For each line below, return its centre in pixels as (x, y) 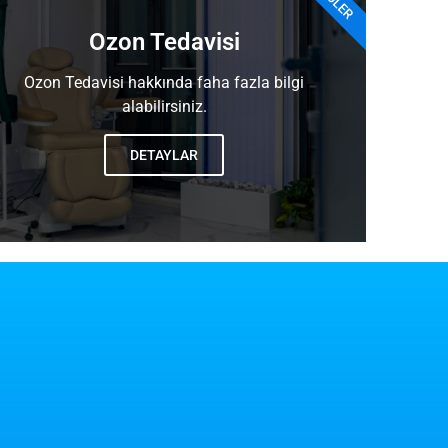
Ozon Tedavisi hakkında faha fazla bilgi (164, 83)
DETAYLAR (164, 155)
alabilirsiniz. (164, 107)
